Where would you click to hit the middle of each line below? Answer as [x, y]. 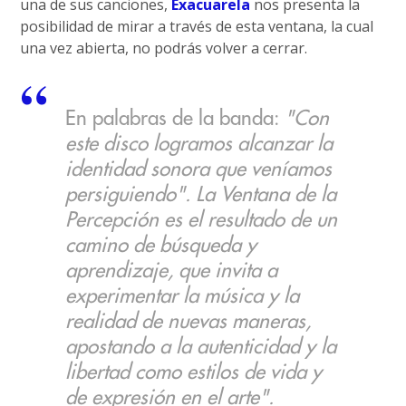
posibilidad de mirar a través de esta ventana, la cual [197, 26]
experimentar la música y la [183, 297]
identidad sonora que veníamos [199, 170]
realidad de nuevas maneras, [188, 322]
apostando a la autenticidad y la [201, 348]
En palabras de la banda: [175, 119]
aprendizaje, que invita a [172, 271]
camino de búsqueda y [161, 246]
